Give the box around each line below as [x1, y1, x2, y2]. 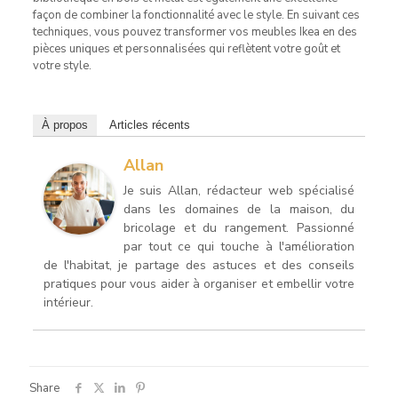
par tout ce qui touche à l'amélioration [123, 237, 355, 255]
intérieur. [43, 293, 93, 311]
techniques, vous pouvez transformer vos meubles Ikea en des [32, 23, 357, 40]
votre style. [32, 57, 92, 74]
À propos [41, 117, 88, 131]
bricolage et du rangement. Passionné [123, 219, 355, 236]
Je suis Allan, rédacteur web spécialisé [123, 181, 355, 199]
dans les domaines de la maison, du [123, 200, 355, 218]
